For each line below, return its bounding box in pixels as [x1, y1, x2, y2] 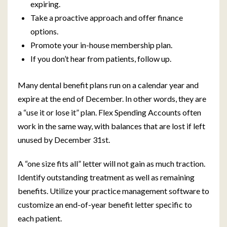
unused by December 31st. [18, 135, 110, 144]
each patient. [18, 213, 62, 223]
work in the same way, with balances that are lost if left [18, 121, 205, 131]
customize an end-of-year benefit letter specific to [18, 200, 192, 209]
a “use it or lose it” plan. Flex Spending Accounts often [18, 107, 201, 117]
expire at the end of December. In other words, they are [18, 94, 206, 103]
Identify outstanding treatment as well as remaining [18, 172, 195, 182]
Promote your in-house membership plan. [30, 40, 172, 50]
